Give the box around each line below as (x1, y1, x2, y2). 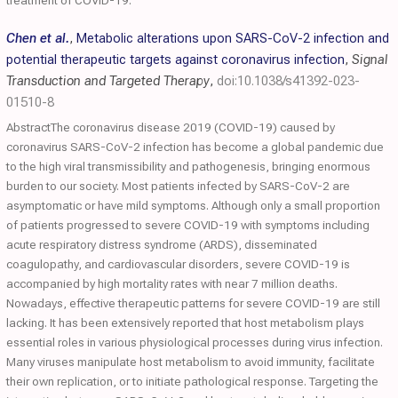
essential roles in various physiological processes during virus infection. (6, 335, 383, 349)
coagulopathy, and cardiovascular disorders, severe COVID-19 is (6, 257, 350, 271)
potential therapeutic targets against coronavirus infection (6, 52, 345, 68)
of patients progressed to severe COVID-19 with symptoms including (6, 218, 370, 232)
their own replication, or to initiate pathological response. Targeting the (6, 374, 378, 388)
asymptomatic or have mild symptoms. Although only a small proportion (6, 198, 380, 212)
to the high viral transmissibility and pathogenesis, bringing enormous (6, 159, 370, 173)
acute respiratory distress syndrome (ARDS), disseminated (6, 237, 317, 251)
